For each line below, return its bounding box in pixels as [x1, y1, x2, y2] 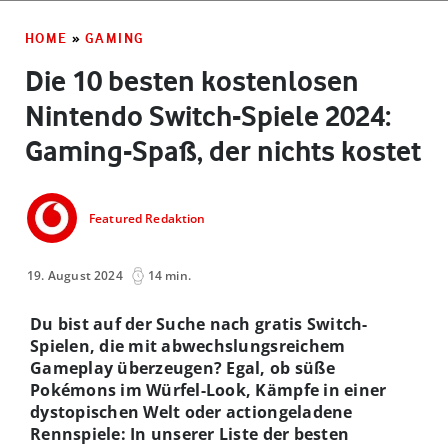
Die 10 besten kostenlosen [25, 63, 359, 98]
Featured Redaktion [89, 210, 206, 228]
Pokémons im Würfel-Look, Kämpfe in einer [30, 378, 387, 401]
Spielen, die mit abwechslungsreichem [30, 334, 346, 357]
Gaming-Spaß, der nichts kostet [25, 133, 421, 168]
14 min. [147, 266, 191, 284]
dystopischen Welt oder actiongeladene [30, 400, 353, 423]
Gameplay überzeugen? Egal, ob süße [30, 356, 335, 379]
